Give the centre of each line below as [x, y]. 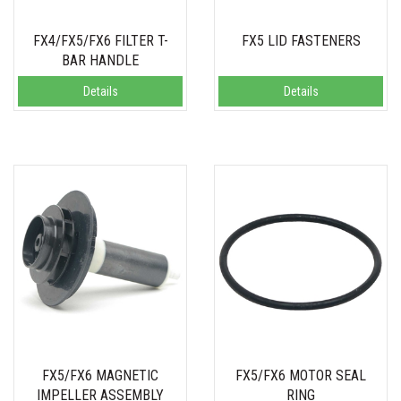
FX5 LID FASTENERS [301, 40]
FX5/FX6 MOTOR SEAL [301, 375]
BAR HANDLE [100, 60]
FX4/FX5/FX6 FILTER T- [100, 40]
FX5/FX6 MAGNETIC [100, 375]
